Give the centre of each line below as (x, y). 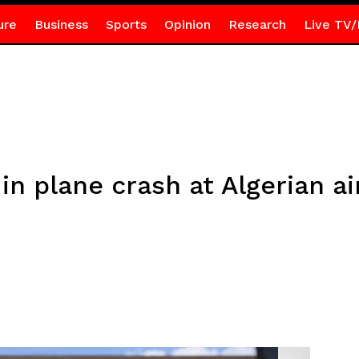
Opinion (187, 24)
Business (61, 24)
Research (257, 24)
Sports (126, 24)
